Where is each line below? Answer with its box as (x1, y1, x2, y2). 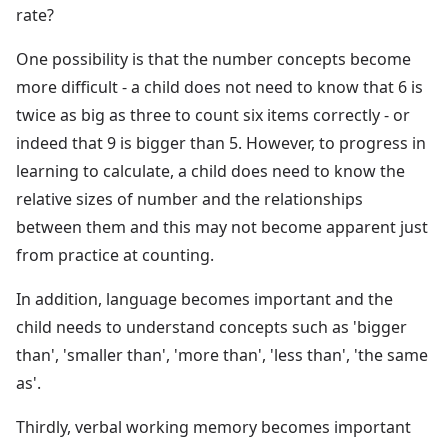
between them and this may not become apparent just (16, 215, 428, 238)
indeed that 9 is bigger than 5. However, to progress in (16, 131, 426, 154)
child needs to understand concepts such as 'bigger (16, 315, 407, 338)
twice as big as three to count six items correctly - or (16, 103, 410, 126)
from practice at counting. (16, 243, 214, 266)
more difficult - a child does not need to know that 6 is (16, 75, 423, 98)
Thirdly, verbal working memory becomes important (16, 415, 411, 438)
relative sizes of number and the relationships (16, 187, 363, 210)
